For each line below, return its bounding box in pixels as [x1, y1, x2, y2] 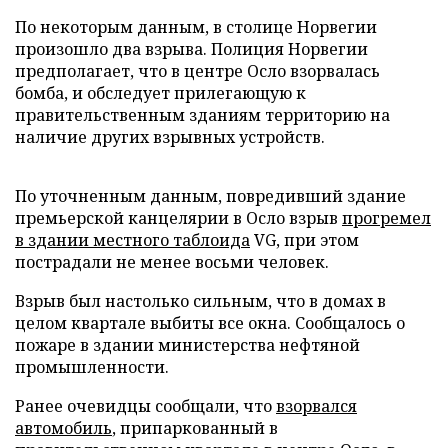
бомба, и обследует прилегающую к [15, 82, 306, 104]
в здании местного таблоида [15, 229, 250, 251]
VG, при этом [250, 229, 359, 251]
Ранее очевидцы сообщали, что [15, 395, 276, 417]
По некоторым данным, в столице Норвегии [15, 16, 377, 38]
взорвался [276, 395, 357, 417]
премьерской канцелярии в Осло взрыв [15, 207, 342, 229]
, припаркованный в [112, 417, 278, 439]
